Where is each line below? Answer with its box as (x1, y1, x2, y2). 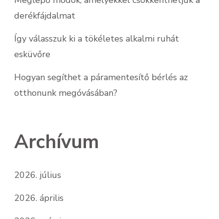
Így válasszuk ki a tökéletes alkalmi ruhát (14, 32, 179, 44)
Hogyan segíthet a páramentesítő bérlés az (14, 71, 188, 83)
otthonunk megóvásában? (14, 87, 117, 99)
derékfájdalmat (14, 9, 75, 22)
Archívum (14, 129, 99, 155)
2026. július (14, 169, 61, 181)
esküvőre (14, 48, 50, 60)
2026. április (14, 192, 64, 204)
